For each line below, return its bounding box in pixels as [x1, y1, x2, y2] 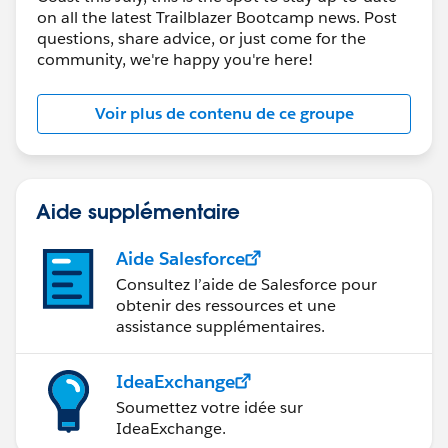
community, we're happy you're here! [37, 48, 313, 70]
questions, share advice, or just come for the [37, 27, 366, 49]
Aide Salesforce [116, 246, 245, 270]
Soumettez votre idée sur [116, 396, 303, 418]
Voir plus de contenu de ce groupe [94, 102, 354, 124]
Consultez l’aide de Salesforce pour [116, 273, 377, 295]
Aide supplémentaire [36, 197, 240, 224]
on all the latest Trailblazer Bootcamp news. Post [37, 6, 397, 28]
